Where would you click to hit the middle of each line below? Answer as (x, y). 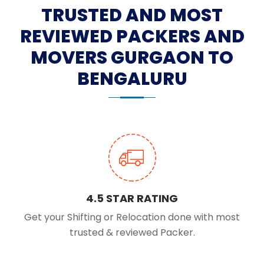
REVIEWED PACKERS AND (132, 37)
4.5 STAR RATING (132, 199)
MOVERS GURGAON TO (132, 58)
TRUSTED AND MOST (132, 16)
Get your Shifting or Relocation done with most (132, 217)
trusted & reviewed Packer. (132, 233)
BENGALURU (132, 79)
